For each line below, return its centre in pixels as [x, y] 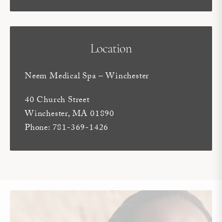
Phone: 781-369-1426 [67, 128]
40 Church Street [57, 101]
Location [111, 49]
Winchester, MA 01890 [70, 114]
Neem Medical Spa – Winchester [87, 77]
